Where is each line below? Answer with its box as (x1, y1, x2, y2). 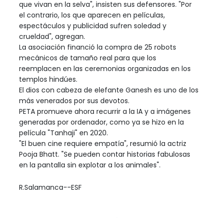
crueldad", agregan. (19, 31, 85, 41)
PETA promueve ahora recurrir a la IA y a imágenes (19, 106, 191, 116)
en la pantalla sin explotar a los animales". (19, 160, 161, 170)
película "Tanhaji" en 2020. (19, 127, 108, 138)
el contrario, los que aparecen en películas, (19, 10, 165, 20)
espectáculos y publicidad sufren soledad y (19, 20, 166, 31)
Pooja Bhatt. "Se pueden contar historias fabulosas (19, 149, 190, 159)
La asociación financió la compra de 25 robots (19, 42, 176, 52)
